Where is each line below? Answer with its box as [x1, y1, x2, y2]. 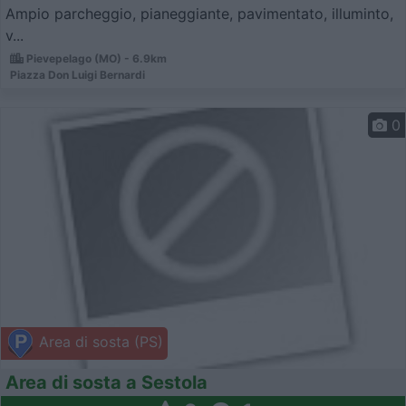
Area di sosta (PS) [34, 333, 163, 352]
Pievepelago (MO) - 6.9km [24, 51, 167, 65]
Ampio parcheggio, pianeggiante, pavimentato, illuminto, [5, 4, 393, 23]
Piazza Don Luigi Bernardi [10, 67, 145, 82]
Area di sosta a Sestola [5, 372, 208, 394]
